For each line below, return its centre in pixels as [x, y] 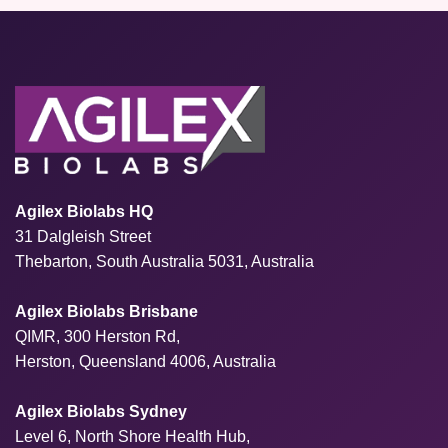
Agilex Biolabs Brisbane [106, 311]
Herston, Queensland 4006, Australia [145, 361]
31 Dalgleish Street [83, 236]
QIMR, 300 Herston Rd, [97, 336]
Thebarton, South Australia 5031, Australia [164, 261]
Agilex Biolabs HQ [84, 211]
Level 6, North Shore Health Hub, [132, 436]
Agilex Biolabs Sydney [101, 411]
